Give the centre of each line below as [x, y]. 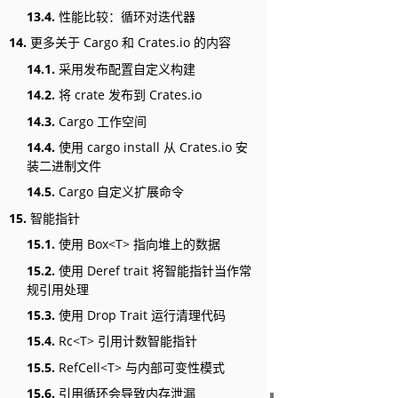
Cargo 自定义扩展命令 [119, 192]
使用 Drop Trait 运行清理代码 [140, 314]
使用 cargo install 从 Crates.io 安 [151, 147]
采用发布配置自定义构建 [125, 68]
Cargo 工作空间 [101, 121]
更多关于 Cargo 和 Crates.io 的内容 [129, 43]
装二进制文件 [64, 166]
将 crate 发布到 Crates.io [128, 95]
